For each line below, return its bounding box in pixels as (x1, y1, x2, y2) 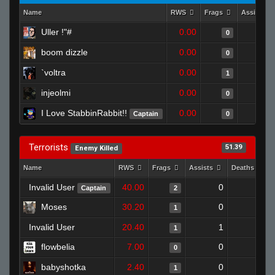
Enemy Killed (74, 144, 118, 152)
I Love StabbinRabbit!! (41, 108, 127, 118)
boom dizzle (41, 47, 88, 57)
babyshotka (41, 262, 86, 272)
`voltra (41, 68, 66, 77)
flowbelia (41, 242, 75, 252)
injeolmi (41, 88, 71, 98)
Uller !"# (41, 27, 72, 37)
